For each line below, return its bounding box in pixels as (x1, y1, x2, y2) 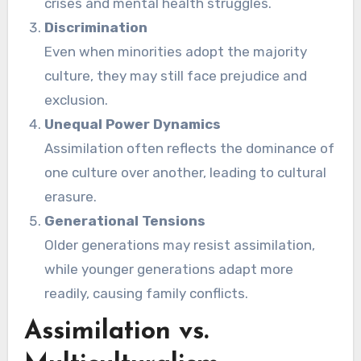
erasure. (44, 189, 98, 205)
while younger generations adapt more (44, 261, 294, 278)
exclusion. (44, 92, 109, 109)
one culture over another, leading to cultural (44, 164, 327, 181)
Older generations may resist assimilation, (44, 237, 316, 254)
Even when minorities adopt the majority (44, 44, 308, 60)
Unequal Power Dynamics (44, 116, 222, 133)
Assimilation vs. (23, 319, 209, 346)
